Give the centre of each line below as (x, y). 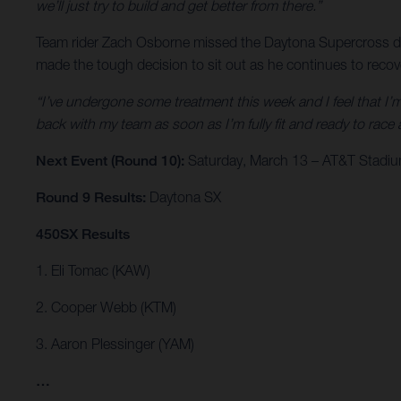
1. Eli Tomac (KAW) (93, 271)
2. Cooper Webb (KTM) (106, 307)
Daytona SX (185, 197)
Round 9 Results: (93, 198)
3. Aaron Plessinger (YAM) (115, 344)
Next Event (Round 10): (112, 161)
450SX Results (85, 235)
